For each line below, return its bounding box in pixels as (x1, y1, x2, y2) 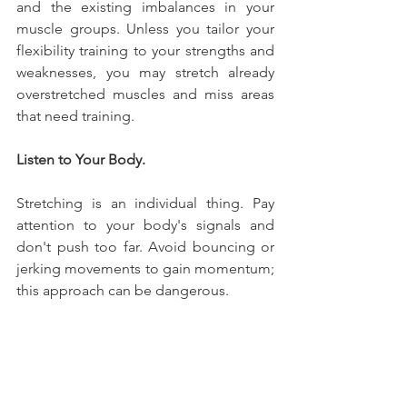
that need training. (16, 106, 134, 124)
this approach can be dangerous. (16, 281, 229, 299)
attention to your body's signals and (16, 215, 274, 233)
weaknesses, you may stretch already (16, 63, 274, 81)
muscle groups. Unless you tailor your (16, 19, 274, 37)
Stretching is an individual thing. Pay (16, 194, 274, 212)
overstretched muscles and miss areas (16, 84, 274, 103)
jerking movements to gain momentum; (16, 259, 274, 277)
